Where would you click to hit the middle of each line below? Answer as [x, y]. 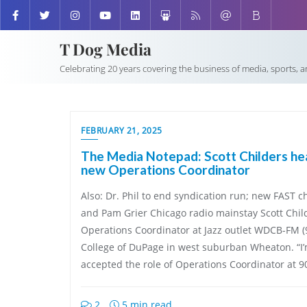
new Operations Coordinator [165, 170]
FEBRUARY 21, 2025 [122, 131]
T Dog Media [106, 49]
